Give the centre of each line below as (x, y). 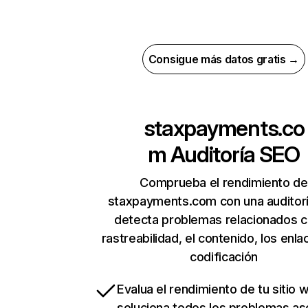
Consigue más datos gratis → (224, 59)
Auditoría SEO (233, 155)
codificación (224, 257)
